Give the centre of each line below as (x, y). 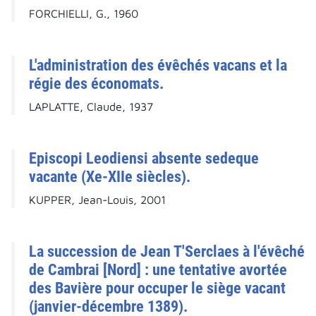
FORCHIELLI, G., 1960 (84, 14)
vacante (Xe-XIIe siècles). (110, 177)
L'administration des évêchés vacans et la (158, 65)
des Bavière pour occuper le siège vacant (157, 288)
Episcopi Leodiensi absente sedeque (144, 158)
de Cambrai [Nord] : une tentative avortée (158, 270)
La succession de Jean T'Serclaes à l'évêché (167, 251)
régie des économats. (96, 84)
